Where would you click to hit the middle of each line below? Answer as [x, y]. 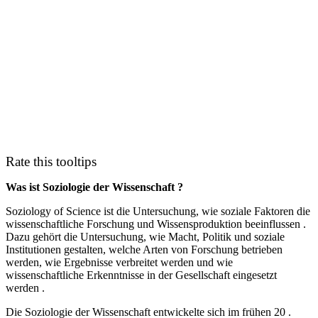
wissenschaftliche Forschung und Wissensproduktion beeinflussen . [156, 224]
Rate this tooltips [51, 162]
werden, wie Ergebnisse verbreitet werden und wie [119, 263]
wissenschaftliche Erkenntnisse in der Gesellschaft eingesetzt [141, 275]
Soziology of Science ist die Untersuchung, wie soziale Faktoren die [158, 212]
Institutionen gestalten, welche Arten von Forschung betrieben [144, 250]
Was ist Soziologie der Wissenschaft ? [94, 187]
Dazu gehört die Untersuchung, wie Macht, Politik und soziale [145, 237]
